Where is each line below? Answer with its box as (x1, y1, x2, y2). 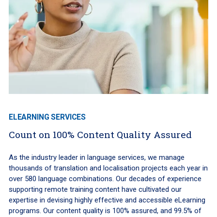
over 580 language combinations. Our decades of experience (8, 174, 201, 183)
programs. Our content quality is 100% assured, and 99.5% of (8, 206, 201, 215)
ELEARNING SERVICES (8, 112, 86, 122)
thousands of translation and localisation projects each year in (8, 163, 208, 172)
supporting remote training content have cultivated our (8, 185, 182, 194)
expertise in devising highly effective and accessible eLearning (8, 195, 205, 204)
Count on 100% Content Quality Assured (8, 128, 192, 140)
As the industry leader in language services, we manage (8, 153, 185, 162)
